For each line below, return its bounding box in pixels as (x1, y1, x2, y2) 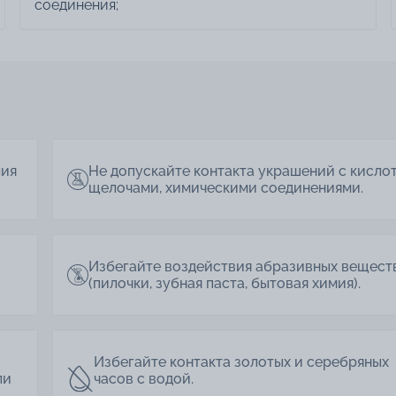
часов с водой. (94, 370, 194, 388)
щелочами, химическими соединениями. (88, 179, 363, 197)
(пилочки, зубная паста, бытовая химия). (88, 275, 361, 293)
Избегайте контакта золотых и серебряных (94, 354, 390, 371)
